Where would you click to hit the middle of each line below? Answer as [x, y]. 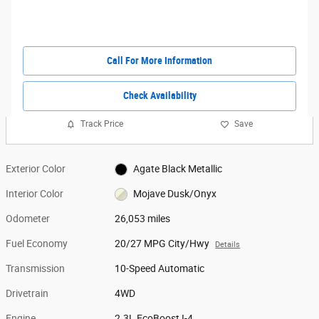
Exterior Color [36, 168]
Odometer [28, 218]
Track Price [102, 124]
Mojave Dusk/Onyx [174, 193]
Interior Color [35, 193]
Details [228, 244]
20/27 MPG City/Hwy [162, 243]
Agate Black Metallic [177, 168]
